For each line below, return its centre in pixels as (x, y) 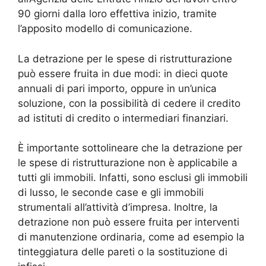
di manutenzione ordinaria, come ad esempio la (131, 237)
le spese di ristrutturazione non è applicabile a (128, 163)
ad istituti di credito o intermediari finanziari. (123, 118)
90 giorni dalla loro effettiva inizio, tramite (117, 14)
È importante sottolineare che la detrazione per (130, 148)
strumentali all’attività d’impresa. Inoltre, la (118, 208)
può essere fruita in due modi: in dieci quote (123, 73)
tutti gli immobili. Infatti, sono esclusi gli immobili (133, 178)
